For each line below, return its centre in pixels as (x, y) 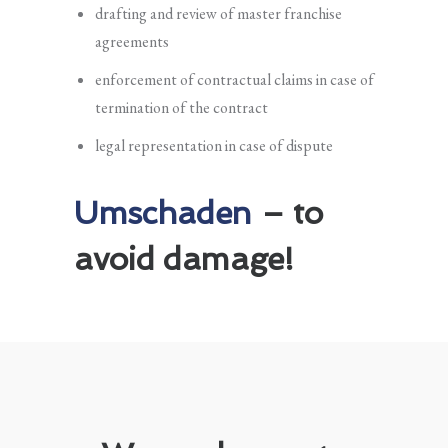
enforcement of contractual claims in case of (234, 79)
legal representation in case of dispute (213, 145)
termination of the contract (181, 107)
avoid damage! (184, 258)
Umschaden (163, 212)
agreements (131, 41)
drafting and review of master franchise (218, 13)
